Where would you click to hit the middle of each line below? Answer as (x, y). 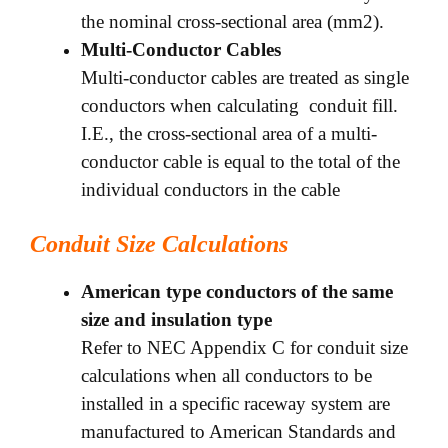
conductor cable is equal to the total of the (240, 162)
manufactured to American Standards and (238, 431)
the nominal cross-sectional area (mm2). (232, 22)
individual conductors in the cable (210, 190)
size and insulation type (176, 319)
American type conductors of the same (237, 291)
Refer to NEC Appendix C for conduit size (244, 347)
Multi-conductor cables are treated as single (245, 78)
